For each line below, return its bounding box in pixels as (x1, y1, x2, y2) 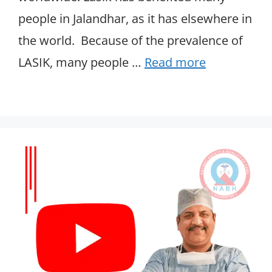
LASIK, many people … (18, 54, 144, 71)
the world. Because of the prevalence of (18, 32, 243, 49)
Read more (144, 54, 206, 71)
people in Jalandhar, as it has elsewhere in (18, 10, 252, 27)
